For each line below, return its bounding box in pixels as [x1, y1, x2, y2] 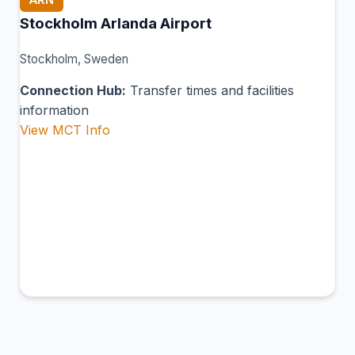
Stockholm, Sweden [20, 52, 128, 67]
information [20, 102, 89, 119]
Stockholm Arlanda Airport [20, 14, 212, 33]
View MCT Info [20, 122, 110, 139]
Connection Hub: [20, 82, 126, 99]
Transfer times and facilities [126, 82, 294, 99]
